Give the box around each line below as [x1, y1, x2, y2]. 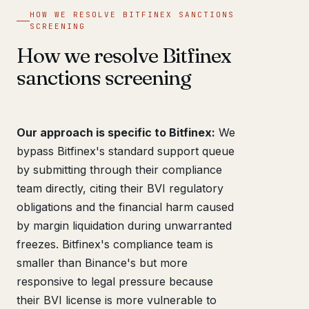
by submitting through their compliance [17, 163, 222, 177]
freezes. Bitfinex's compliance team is [17, 237, 213, 251]
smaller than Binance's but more [17, 256, 188, 270]
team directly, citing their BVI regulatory [17, 181, 223, 195]
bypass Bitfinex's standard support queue [17, 144, 235, 158]
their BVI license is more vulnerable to [17, 293, 217, 307]
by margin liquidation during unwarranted [17, 219, 232, 232]
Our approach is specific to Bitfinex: [17, 126, 215, 139]
